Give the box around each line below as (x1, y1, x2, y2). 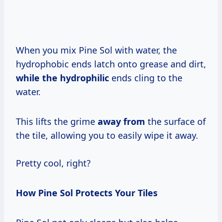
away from (98, 115, 145, 127)
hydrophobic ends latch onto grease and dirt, (16, 57, 206, 70)
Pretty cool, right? (16, 157, 91, 169)
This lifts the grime (16, 115, 98, 127)
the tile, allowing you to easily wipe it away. (16, 129, 198, 141)
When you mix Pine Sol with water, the (16, 44, 177, 56)
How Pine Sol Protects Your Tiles (16, 186, 158, 199)
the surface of (145, 115, 206, 127)
